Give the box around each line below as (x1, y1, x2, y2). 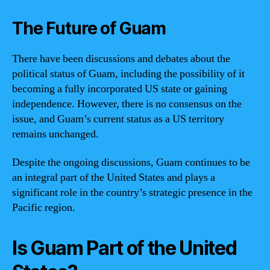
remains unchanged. (12, 127, 99, 141)
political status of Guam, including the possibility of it (12, 66, 245, 81)
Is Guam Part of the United (12, 236, 237, 260)
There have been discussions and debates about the (12, 51, 230, 66)
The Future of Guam (12, 17, 166, 39)
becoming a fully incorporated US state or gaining (12, 81, 227, 96)
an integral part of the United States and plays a (12, 171, 215, 184)
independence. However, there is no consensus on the (12, 96, 242, 111)
